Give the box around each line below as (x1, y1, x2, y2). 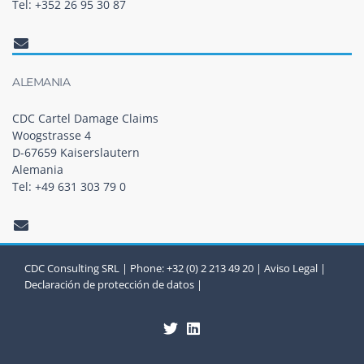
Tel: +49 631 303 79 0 (12, 178, 126, 194)
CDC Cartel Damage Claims (12, 110, 158, 126)
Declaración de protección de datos (24, 277, 194, 292)
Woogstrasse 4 (12, 127, 91, 143)
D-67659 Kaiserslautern (12, 144, 140, 160)
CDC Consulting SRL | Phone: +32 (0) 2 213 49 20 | (24, 261, 264, 276)
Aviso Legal (264, 261, 318, 276)
